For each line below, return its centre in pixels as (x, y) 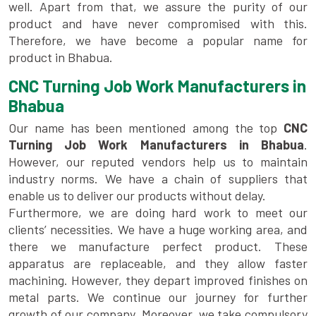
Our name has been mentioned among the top (146, 128)
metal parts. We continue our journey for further (158, 297)
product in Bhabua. (61, 57)
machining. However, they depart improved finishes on (158, 280)
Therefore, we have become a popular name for (158, 41)
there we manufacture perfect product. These (158, 247)
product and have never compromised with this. (158, 24)
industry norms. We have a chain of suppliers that (158, 179)
